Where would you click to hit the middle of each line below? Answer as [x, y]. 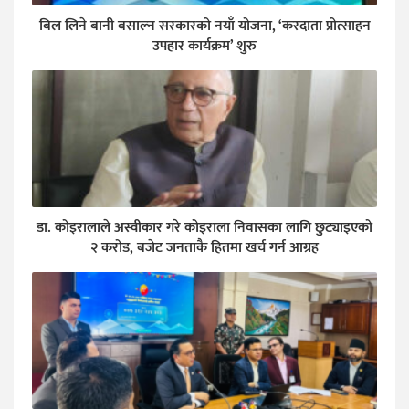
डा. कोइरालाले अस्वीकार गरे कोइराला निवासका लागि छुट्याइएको [204, 228]
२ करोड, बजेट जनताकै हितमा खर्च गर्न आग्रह [204, 248]
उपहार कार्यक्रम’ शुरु [204, 47]
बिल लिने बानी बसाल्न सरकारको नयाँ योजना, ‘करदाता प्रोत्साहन [204, 26]
